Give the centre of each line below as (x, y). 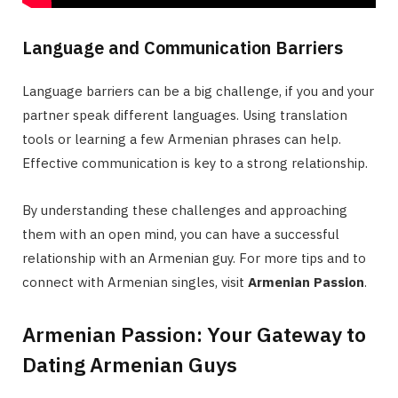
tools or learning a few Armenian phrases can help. (182, 139)
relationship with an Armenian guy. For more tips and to (194, 259)
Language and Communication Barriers (183, 48)
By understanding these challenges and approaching (185, 211)
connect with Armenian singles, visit (135, 283)
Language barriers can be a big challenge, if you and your (198, 92)
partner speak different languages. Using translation (185, 115)
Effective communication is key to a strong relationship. (195, 163)
